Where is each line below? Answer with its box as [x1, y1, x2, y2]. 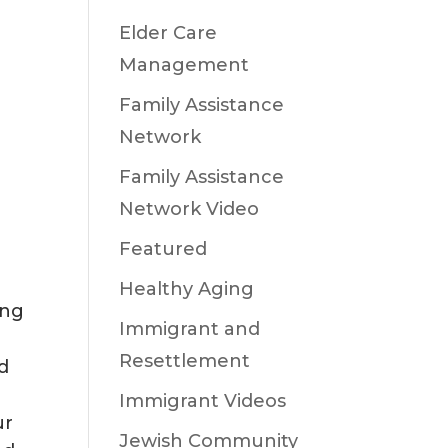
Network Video [119, 198, 260, 220]
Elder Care [119, 22, 218, 44]
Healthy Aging [119, 278, 255, 300]
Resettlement [119, 350, 251, 372]
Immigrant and [119, 318, 261, 340]
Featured [119, 238, 208, 260]
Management [119, 54, 250, 76]
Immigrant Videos [119, 390, 287, 412]
